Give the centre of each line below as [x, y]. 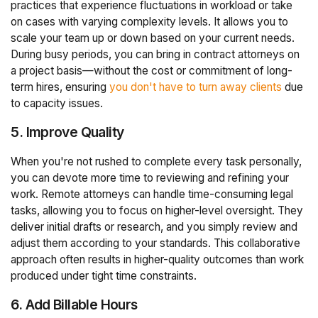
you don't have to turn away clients [196, 87]
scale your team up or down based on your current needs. [153, 38]
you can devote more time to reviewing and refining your [150, 177]
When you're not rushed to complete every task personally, [157, 161]
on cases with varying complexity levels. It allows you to [150, 22]
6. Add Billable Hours [74, 305]
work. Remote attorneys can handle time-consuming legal [152, 194]
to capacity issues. [57, 104]
